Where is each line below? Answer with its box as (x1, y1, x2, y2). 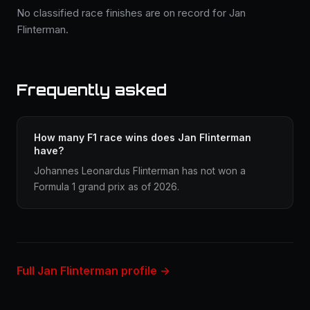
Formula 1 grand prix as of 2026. (34, 181, 179, 192)
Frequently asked (17, 80, 167, 99)
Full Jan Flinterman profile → (17, 264, 170, 277)
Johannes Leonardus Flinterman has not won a (34, 165, 246, 176)
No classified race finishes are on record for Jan (17, 6, 246, 19)
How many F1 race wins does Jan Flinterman (34, 131, 251, 143)
